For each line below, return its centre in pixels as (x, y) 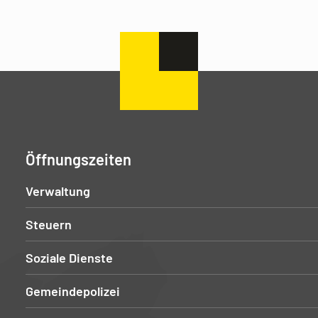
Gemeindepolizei (72, 291)
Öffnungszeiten (78, 159)
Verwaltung (57, 191)
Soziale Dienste (69, 257)
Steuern (48, 224)
